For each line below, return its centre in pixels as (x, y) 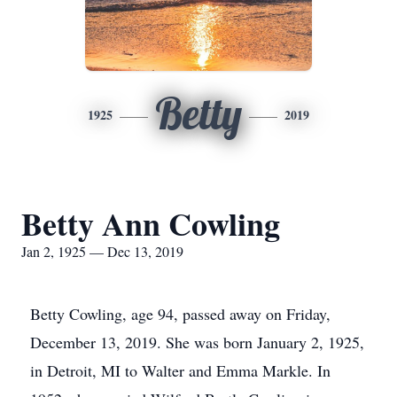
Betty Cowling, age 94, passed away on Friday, (180, 314)
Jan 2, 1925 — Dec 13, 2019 (102, 251)
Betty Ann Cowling (151, 223)
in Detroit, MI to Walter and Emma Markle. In (180, 370)
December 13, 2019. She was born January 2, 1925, (197, 342)
